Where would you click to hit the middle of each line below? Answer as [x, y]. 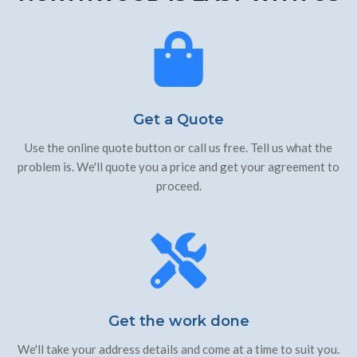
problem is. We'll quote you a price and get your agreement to [178, 167]
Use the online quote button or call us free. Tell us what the [178, 147]
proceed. [178, 186]
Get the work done [178, 321]
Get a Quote [178, 120]
